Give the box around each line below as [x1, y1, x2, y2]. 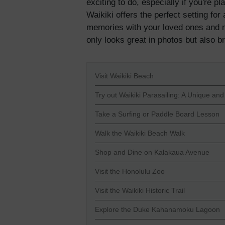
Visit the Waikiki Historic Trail [95, 186, 185, 195]
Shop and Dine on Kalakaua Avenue [95, 148, 209, 157]
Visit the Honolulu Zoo [95, 167, 165, 176]
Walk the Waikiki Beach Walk [95, 129, 185, 138]
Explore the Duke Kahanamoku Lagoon [95, 205, 220, 214]
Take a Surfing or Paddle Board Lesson [95, 110, 219, 119]
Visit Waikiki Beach [95, 72, 154, 80]
